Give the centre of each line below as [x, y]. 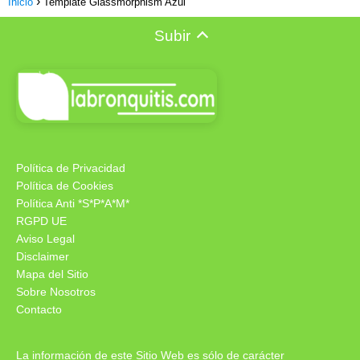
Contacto [39, 310]
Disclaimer [43, 257]
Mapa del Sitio [52, 274]
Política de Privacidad [71, 168]
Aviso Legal [45, 239]
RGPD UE [41, 221]
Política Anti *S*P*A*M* [73, 204]
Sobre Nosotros [56, 292]
